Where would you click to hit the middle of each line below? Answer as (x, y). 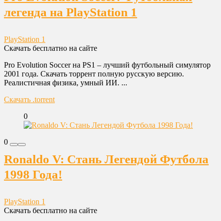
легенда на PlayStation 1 (71, 12)
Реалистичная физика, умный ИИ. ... (66, 83)
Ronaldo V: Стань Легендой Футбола (106, 159)
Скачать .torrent (29, 99)
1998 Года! (33, 174)
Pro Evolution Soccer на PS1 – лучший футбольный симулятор (107, 65)
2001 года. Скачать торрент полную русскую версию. (94, 74)
